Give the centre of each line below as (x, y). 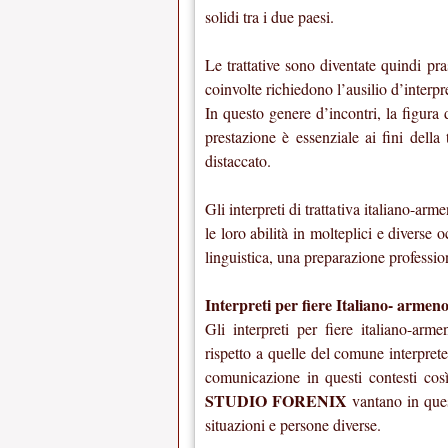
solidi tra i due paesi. (269, 17)
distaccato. (238, 161)
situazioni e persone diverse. (293, 425)
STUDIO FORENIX (276, 401)
